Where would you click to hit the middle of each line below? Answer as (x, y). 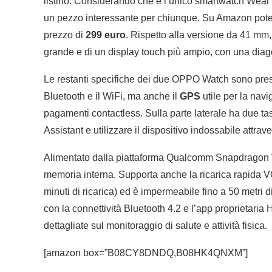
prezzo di (65, 35)
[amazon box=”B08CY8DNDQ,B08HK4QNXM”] (146, 253)
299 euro (106, 35)
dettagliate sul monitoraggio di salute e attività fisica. (155, 225)
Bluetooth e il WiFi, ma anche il (112, 96)
